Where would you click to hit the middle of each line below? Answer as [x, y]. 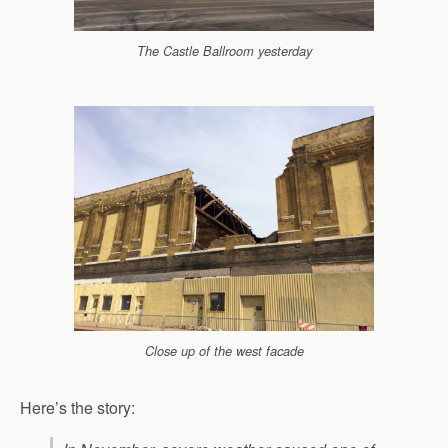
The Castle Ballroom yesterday [224, 50]
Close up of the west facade [224, 351]
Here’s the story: [77, 408]
